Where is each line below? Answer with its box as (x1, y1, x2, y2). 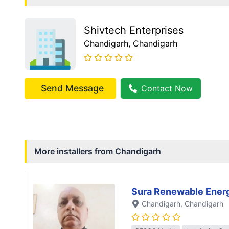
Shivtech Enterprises (84, 24, 184, 37)
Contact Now (141, 83, 193, 94)
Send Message (41, 83, 104, 94)
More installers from (34, 146, 115, 157)
